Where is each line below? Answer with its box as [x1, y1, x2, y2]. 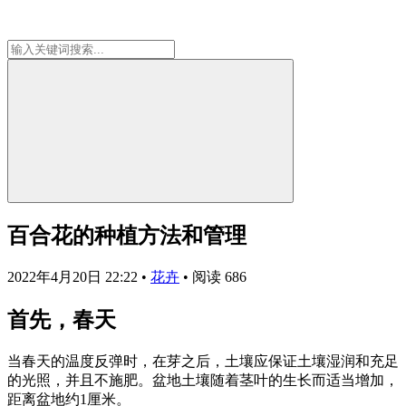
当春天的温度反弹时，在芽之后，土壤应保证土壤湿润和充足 [7, 353, 399, 369]
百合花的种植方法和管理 [7, 223, 246, 247]
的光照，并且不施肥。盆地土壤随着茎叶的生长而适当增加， [7, 372, 399, 388]
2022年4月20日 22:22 [7, 268, 141, 285]
